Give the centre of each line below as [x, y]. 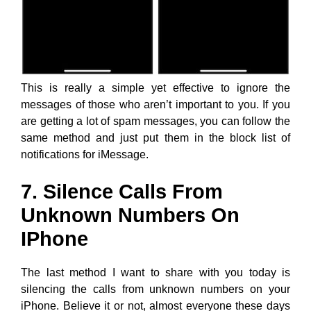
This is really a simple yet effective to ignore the [155, 87]
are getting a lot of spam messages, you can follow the [155, 121]
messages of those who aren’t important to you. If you [155, 104]
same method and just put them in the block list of [155, 137]
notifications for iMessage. [85, 154]
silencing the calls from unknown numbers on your [155, 289]
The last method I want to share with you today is [155, 272]
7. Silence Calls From [122, 191]
